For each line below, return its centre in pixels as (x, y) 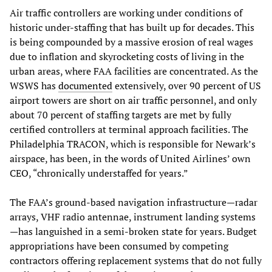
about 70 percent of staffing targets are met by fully (121, 114)
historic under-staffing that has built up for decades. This (132, 27)
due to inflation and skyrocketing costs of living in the (127, 56)
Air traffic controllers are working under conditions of (126, 12)
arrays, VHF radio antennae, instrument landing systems (133, 216)
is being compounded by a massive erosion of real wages (131, 42)
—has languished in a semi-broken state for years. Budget (133, 231)
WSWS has (34, 85)
